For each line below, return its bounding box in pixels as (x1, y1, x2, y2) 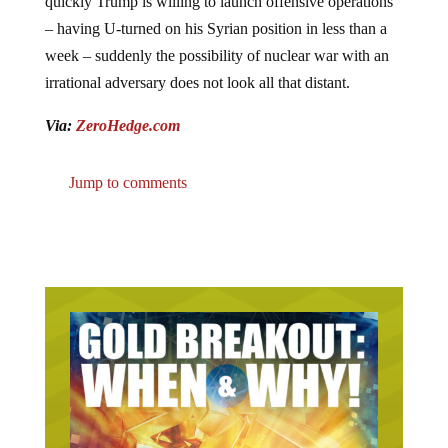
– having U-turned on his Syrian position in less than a (44, 19, 387, 37)
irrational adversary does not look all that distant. (44, 73, 350, 91)
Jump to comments (64, 173, 187, 191)
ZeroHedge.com (75, 116, 180, 134)
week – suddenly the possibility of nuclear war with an (44, 46, 389, 64)
